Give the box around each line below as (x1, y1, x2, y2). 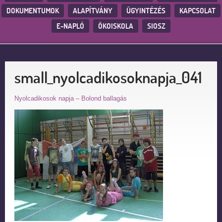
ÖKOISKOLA (98, 21, 133, 31)
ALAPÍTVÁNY (73, 6, 112, 15)
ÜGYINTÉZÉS (126, 6, 166, 15)
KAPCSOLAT (179, 6, 216, 15)
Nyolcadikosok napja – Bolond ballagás (14, 95, 127, 102)
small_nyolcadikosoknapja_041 (14, 67, 202, 87)
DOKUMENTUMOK (6, 6, 59, 15)
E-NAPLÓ (56, 21, 84, 31)
